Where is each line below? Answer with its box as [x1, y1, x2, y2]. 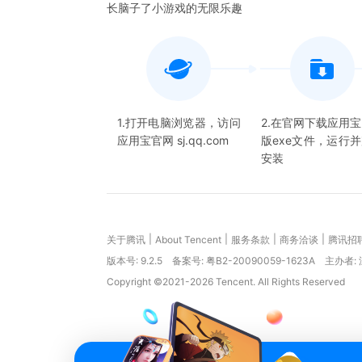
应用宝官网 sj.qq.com [116, 133, 229, 147]
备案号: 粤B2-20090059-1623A [172, 255, 315, 267]
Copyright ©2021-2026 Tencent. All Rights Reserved [107, 276, 345, 288]
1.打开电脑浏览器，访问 [116, 116, 241, 129]
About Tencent [155, 234, 221, 246]
